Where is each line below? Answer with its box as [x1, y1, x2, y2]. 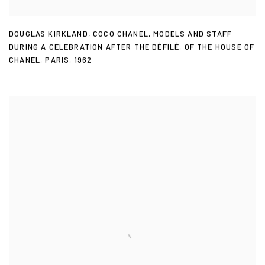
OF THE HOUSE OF [184, 42, 255, 52]
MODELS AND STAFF [153, 29, 232, 39]
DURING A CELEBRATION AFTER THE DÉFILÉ [9, 42, 180, 52]
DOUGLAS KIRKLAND [9, 29, 88, 39]
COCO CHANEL [93, 29, 148, 39]
